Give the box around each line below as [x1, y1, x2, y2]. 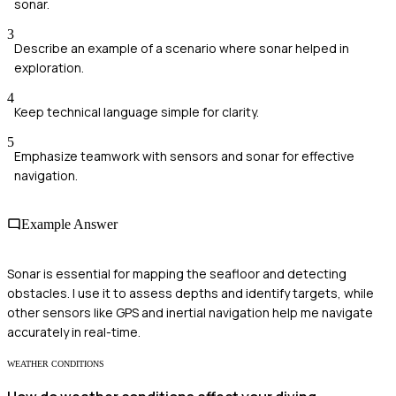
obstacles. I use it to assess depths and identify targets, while [7, 284, 374, 301]
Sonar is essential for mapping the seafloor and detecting [7, 264, 346, 282]
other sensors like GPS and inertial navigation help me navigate [7, 303, 373, 321]
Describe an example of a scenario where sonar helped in [14, 40, 349, 57]
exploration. [14, 59, 84, 77]
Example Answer [21, 217, 118, 232]
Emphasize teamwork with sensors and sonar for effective [14, 148, 354, 165]
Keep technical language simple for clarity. [14, 103, 259, 121]
